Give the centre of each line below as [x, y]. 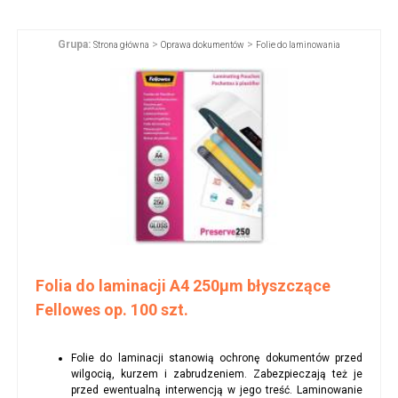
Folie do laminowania [298, 44]
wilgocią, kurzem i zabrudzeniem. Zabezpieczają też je [217, 374]
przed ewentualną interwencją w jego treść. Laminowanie [217, 390]
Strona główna [121, 44]
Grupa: [74, 44]
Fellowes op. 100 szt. [111, 309]
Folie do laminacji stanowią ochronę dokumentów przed [217, 358]
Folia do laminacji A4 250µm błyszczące [183, 285]
